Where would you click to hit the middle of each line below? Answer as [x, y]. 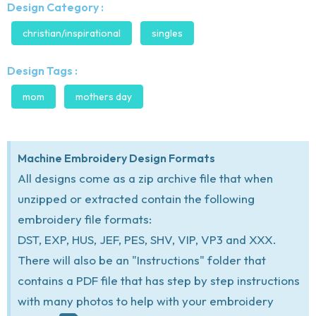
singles [167, 33]
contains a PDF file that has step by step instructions [159, 280]
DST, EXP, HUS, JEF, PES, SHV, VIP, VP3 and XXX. [147, 239]
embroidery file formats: [85, 219]
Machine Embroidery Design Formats [116, 158]
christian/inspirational [72, 33]
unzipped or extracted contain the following [136, 198]
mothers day [104, 96]
